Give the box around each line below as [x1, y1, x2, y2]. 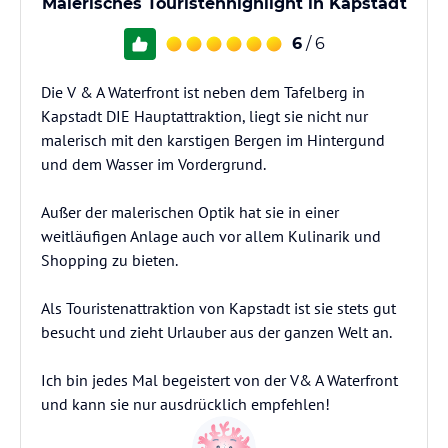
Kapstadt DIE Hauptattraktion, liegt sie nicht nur [41, 106, 368, 126]
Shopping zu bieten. [41, 250, 178, 270]
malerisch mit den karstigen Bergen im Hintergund [41, 130, 385, 150]
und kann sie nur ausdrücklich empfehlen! [41, 394, 330, 414]
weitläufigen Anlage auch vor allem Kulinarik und [41, 226, 381, 246]
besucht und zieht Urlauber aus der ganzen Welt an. [41, 322, 392, 342]
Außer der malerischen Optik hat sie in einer [41, 202, 339, 222]
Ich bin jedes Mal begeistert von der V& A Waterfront [41, 370, 398, 390]
